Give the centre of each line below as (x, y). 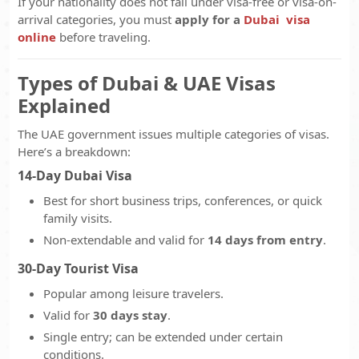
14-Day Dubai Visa (75, 175)
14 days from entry (265, 240)
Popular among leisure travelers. (133, 293)
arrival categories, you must (96, 19)
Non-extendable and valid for (125, 240)
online (37, 37)
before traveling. (103, 37)
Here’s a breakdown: (74, 151)
